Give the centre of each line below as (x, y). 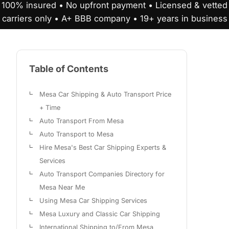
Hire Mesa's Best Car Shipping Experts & (103, 148)
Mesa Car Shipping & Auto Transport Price (105, 95)
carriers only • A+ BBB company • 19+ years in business (114, 19)
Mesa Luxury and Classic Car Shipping (100, 214)
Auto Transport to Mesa (76, 134)
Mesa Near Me (62, 188)
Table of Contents (69, 69)
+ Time (50, 108)
